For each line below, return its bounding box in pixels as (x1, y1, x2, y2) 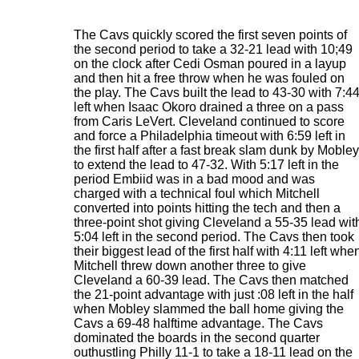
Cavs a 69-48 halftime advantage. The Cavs (74, 317, 323, 330)
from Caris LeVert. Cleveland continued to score (74, 115, 345, 128)
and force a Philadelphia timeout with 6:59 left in (74, 129, 345, 143)
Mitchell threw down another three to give (74, 259, 306, 272)
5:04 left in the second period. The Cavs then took (74, 230, 354, 244)
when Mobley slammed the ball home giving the (74, 302, 344, 316)
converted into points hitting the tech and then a (74, 201, 341, 215)
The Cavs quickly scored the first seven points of (74, 28, 347, 42)
